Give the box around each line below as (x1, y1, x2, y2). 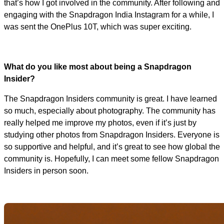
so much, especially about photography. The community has (4, 106, 215, 115)
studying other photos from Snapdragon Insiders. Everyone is (4, 130, 219, 139)
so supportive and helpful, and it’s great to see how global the (4, 142, 220, 151)
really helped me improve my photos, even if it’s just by (4, 118, 196, 127)
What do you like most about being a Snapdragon (4, 62, 191, 71)
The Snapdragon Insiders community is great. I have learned (4, 94, 217, 103)
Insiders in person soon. (4, 166, 88, 175)
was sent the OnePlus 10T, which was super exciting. (4, 22, 193, 31)
